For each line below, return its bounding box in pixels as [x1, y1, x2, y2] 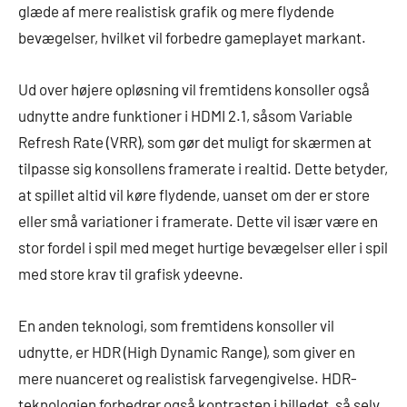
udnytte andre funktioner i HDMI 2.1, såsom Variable [18, 105, 352, 124]
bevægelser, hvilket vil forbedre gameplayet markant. [18, 27, 366, 46]
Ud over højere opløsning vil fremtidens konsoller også [18, 79, 370, 98]
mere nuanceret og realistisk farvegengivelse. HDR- [18, 368, 357, 387]
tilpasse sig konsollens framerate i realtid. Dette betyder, [18, 158, 388, 177]
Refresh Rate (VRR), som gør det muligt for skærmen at [18, 132, 372, 151]
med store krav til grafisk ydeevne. [18, 263, 243, 283]
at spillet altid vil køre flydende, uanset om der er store [18, 184, 370, 203]
